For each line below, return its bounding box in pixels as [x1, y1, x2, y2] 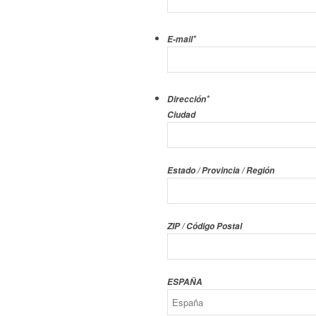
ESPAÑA [167, 276, 202, 288]
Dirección [167, 93, 206, 106]
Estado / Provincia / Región [167, 164, 274, 177]
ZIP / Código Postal [167, 220, 242, 233]
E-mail [167, 33, 193, 46]
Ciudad [167, 109, 195, 121]
